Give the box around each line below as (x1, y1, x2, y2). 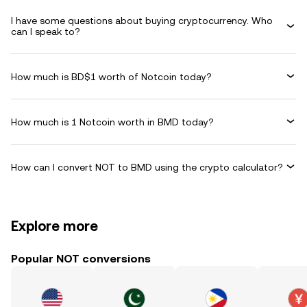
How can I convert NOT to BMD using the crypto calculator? (11, 161, 283, 173)
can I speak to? (11, 26, 80, 37)
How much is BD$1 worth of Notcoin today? (11, 71, 212, 82)
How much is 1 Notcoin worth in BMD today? (11, 116, 214, 127)
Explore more (11, 218, 98, 234)
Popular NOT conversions (11, 252, 151, 265)
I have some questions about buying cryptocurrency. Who (11, 15, 273, 26)
